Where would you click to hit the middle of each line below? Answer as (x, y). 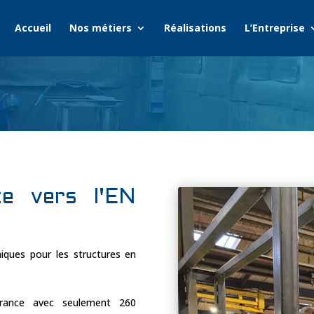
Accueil (33, 28)
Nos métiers (100, 28)
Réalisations (195, 28)
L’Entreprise (274, 28)
